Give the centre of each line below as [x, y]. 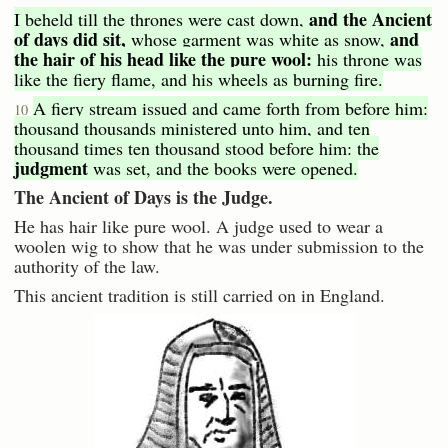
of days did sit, [70, 38]
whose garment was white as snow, [258, 38]
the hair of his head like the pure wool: [163, 58]
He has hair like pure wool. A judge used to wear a [198, 225]
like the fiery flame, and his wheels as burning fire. [198, 78]
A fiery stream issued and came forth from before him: [230, 107]
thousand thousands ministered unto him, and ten [192, 127]
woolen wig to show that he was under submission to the [219, 245]
